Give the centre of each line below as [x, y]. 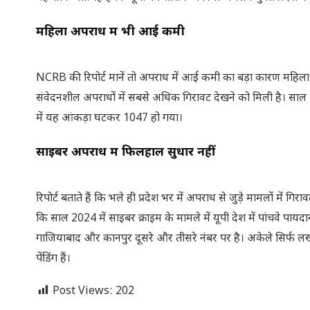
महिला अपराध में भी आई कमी [110, 33]
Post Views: [83, 292]
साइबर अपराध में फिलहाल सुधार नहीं [126, 153]
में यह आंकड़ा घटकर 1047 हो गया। [109, 119]
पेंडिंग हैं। [53, 259]
